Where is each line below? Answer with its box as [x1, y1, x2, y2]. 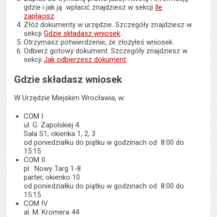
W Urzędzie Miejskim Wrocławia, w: [14, 93, 125, 102]
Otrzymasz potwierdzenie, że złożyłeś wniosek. [24, 38, 174, 47]
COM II [24, 155, 46, 164]
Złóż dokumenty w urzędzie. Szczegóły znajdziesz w [24, 20, 192, 30]
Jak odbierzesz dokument [44, 55, 126, 64]
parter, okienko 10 [24, 172, 80, 182]
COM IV [24, 199, 48, 208]
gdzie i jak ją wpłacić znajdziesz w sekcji [24, 3, 155, 12]
